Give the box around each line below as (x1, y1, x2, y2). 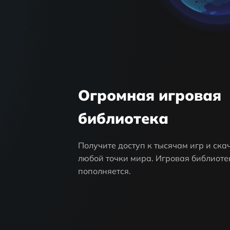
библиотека (78, 109, 169, 128)
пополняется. (78, 166, 131, 177)
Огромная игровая (78, 86, 222, 105)
